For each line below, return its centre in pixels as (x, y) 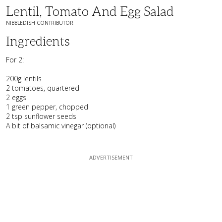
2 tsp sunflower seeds (41, 116)
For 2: (15, 59)
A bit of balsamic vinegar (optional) (61, 125)
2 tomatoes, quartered (43, 88)
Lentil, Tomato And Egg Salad (90, 11)
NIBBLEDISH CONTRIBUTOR (40, 23)
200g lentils (24, 78)
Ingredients (38, 41)
